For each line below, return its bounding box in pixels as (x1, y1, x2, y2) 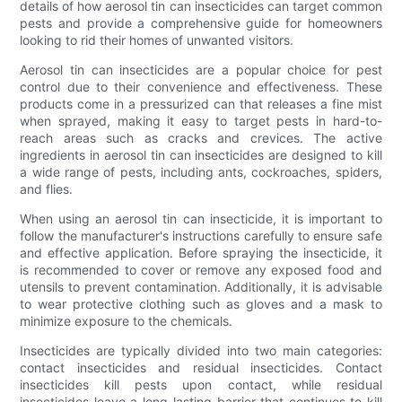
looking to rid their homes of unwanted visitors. (20, 31, 294, 48)
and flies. (20, 180, 74, 197)
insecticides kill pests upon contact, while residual (20, 376, 382, 392)
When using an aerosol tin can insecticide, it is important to (20, 210, 382, 226)
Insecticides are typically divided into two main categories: (20, 342, 382, 358)
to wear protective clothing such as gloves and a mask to (20, 295, 382, 311)
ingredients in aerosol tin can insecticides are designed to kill (20, 146, 382, 162)
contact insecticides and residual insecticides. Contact (20, 359, 382, 375)
